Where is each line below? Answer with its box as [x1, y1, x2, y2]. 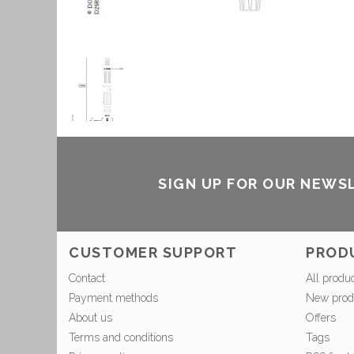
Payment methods [69, 292, 158, 305]
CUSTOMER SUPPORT [69, 244, 237, 262]
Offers [306, 311, 336, 325]
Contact [69, 272, 105, 285]
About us [69, 311, 112, 325]
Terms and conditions [69, 331, 173, 345]
